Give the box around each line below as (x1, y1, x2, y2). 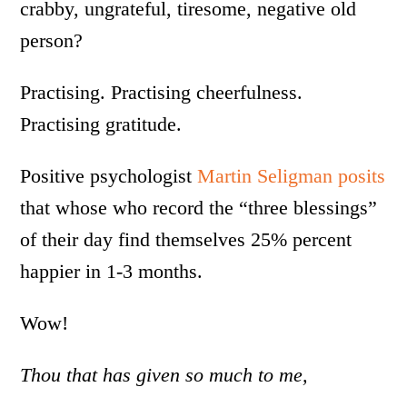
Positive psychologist (20, 164, 198, 187)
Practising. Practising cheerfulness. (20, 81, 303, 104)
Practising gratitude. (20, 113, 183, 135)
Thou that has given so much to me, (20, 363, 309, 386)
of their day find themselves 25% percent (20, 228, 352, 251)
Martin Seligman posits (197, 164, 386, 187)
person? (20, 29, 84, 52)
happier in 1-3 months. (20, 260, 203, 283)
